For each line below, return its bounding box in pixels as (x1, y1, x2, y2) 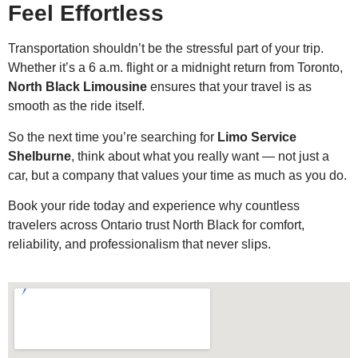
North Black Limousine (8, 80, 147, 94)
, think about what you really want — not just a (71, 149, 329, 163)
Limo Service (217, 129, 296, 144)
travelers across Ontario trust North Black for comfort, (8, 218, 304, 233)
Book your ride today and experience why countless (8, 199, 300, 213)
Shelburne (8, 149, 71, 163)
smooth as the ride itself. (8, 99, 145, 113)
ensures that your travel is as (147, 80, 312, 94)
